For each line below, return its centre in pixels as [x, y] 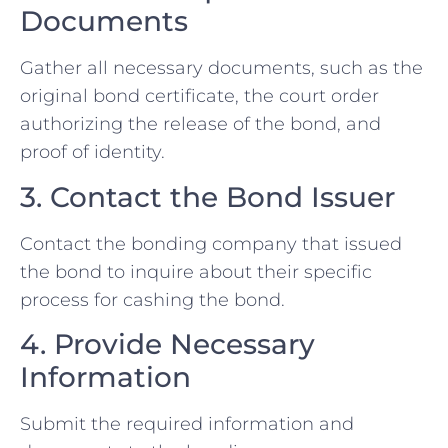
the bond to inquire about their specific [196, 271]
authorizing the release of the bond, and [200, 124]
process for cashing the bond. [152, 299]
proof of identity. [92, 152]
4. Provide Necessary [167, 344]
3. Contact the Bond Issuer [207, 196]
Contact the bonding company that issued [211, 243]
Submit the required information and [187, 424]
